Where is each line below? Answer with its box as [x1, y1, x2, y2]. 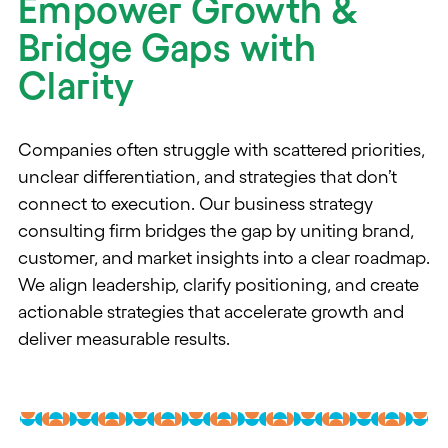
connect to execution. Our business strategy [18, 194, 373, 215]
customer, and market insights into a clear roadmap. [18, 248, 430, 269]
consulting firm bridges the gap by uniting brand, [18, 221, 414, 242]
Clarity [18, 64, 135, 108]
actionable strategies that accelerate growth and [18, 302, 404, 323]
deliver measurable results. [18, 329, 230, 350]
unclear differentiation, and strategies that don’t [18, 167, 397, 188]
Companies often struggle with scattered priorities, [18, 140, 425, 161]
